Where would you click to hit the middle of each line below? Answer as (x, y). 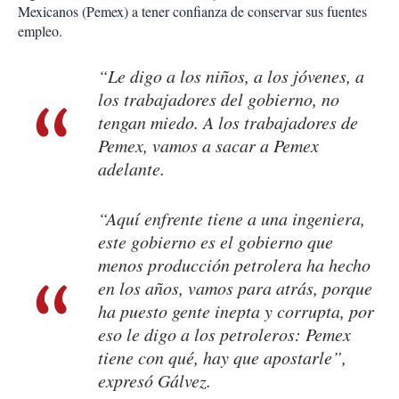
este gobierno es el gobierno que (216, 242)
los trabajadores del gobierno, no (219, 99)
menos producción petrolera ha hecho (234, 265)
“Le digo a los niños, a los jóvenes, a (231, 76)
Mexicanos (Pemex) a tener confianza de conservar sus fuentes (192, 12)
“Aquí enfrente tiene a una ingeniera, (232, 219)
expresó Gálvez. (155, 381)
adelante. (131, 169)
